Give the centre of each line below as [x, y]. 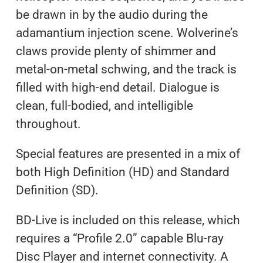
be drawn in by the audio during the [112, 14]
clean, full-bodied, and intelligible [104, 105]
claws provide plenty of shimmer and [116, 51]
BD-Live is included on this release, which [128, 220]
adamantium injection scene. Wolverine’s [127, 33]
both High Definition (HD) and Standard [122, 172]
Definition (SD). [57, 190]
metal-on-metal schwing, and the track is [126, 69]
